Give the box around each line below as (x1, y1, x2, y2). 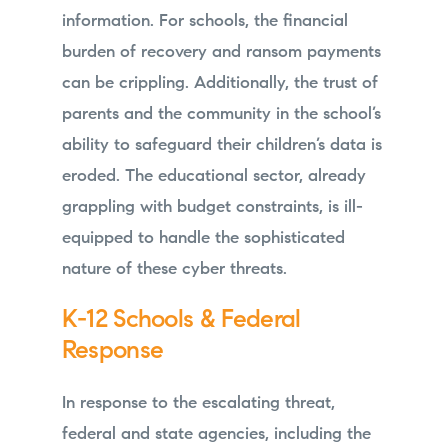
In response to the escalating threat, (61, 395, 335, 413)
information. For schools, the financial (61, 12, 348, 30)
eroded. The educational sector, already (61, 167, 366, 185)
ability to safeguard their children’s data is (61, 136, 382, 154)
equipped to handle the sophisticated (61, 229, 345, 247)
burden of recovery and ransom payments (61, 43, 381, 61)
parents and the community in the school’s (61, 105, 381, 123)
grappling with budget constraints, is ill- (61, 198, 363, 216)
